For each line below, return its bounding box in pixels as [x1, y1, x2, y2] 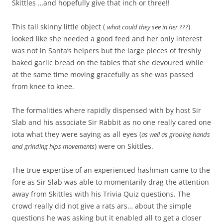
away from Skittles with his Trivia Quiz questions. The [12, 189, 190, 199]
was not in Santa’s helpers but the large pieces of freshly [12, 46, 201, 56]
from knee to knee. [12, 82, 74, 92]
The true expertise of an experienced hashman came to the [12, 165, 210, 175]
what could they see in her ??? [107, 22, 188, 32]
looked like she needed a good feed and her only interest [12, 34, 202, 44]
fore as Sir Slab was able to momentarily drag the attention [12, 177, 209, 187]
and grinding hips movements [12, 142, 95, 151]
